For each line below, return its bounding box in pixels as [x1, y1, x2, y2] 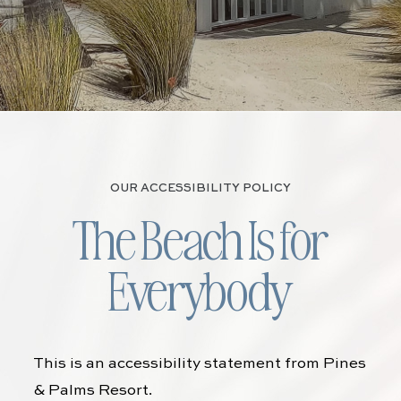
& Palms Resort [33, 383, 149, 398]
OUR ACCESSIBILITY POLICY [110, 183, 291, 194]
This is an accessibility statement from [33, 356, 324, 371]
